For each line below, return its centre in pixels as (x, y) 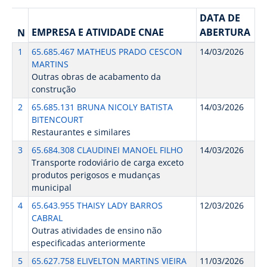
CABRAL (47, 218)
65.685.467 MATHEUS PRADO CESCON (107, 52)
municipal (51, 187)
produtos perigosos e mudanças (96, 175)
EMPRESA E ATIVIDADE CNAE (97, 32)
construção (53, 89)
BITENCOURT (57, 119)
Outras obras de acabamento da (96, 77)
